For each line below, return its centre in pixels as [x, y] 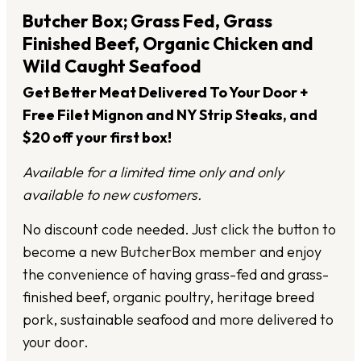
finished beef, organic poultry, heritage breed [168, 297]
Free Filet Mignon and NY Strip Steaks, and [170, 115]
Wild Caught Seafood [112, 66]
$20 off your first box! [97, 138]
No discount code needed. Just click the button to [179, 230]
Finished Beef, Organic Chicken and [168, 44]
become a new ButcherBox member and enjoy [172, 252]
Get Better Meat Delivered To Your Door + [165, 93]
